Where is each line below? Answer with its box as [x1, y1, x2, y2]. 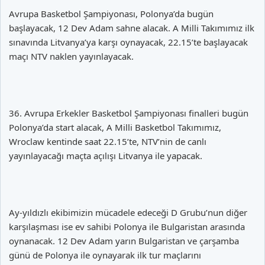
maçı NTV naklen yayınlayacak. [9, 50, 134, 62]
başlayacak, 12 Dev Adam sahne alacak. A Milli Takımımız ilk [9, 21, 254, 34]
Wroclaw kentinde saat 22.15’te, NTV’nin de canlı [9, 135, 206, 147]
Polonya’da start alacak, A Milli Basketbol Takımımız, [9, 121, 221, 133]
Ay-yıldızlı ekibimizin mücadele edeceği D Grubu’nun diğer [9, 206, 247, 218]
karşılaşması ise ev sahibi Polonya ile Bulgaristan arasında [9, 220, 245, 232]
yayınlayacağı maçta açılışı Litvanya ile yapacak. [9, 149, 202, 161]
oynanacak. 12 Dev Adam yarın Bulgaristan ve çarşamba [9, 234, 239, 247]
